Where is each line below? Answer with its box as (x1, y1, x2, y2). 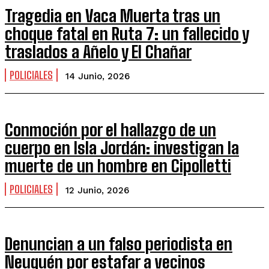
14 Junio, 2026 (65, 71, 130, 82)
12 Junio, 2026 (65, 185, 129, 196)
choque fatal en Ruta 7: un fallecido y (5, 23, 249, 44)
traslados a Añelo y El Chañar (5, 41, 192, 62)
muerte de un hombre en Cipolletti (5, 156, 231, 176)
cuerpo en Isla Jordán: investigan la (5, 138, 239, 158)
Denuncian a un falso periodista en (5, 234, 232, 254)
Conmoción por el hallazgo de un (5, 119, 216, 140)
